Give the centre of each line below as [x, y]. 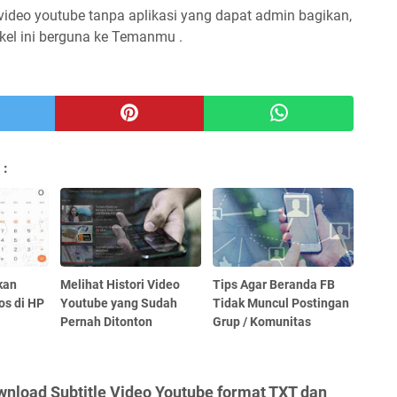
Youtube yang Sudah [119, 303]
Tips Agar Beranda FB [274, 284]
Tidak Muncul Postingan [281, 303]
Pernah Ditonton [107, 321]
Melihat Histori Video [121, 284]
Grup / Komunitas [262, 321]
